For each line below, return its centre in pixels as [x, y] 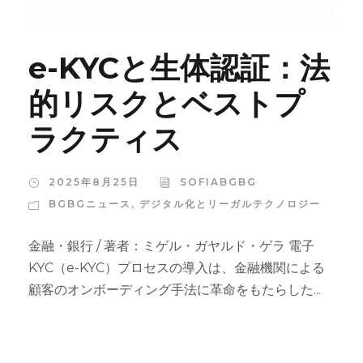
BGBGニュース [90, 204]
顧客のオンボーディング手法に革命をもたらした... [175, 290]
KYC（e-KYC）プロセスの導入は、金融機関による [177, 268]
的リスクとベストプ [167, 104]
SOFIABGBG [218, 182]
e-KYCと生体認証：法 [179, 68]
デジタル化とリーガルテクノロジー [230, 204]
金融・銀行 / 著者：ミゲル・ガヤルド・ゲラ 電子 [171, 246]
